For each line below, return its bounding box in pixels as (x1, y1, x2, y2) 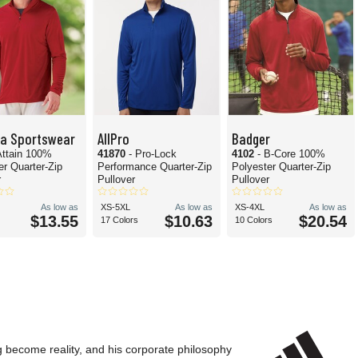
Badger (232, 129, 270, 148)
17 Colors (101, 215, 138, 225)
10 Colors (235, 215, 272, 225)
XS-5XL (101, 202, 130, 213)
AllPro (97, 129, 129, 148)
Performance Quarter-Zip (97, 161, 212, 173)
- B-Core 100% (257, 148, 325, 161)
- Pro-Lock (129, 148, 177, 161)
